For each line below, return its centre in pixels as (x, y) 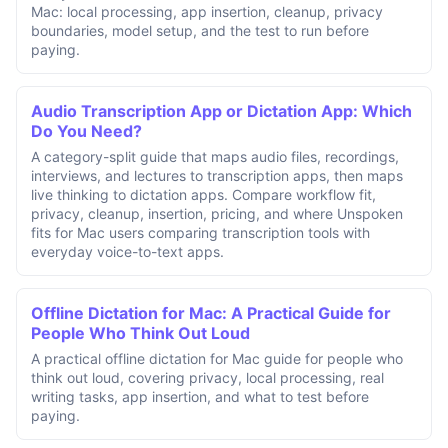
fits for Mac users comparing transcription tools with (200, 233)
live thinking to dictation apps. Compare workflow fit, (203, 195)
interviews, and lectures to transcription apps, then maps (217, 176)
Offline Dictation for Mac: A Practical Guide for (211, 313)
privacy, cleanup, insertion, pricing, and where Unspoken (217, 214)
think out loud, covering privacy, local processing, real (207, 378)
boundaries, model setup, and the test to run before (200, 31)
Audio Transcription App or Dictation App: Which (221, 111)
